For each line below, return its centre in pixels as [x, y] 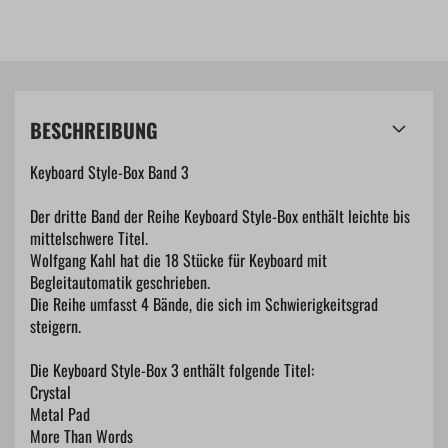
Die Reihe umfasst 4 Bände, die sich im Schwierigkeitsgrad [204, 304]
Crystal [50, 392]
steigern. [57, 326]
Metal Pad [60, 414]
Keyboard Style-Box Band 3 [109, 172]
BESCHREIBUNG [94, 130]
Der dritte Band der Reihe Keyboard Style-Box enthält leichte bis [220, 216]
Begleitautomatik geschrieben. [120, 282]
